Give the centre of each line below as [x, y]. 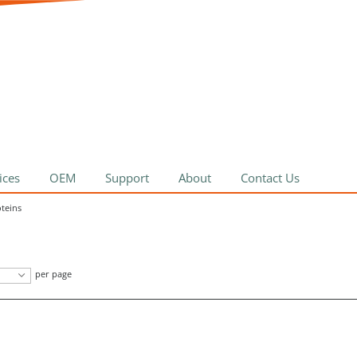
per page [53, 274]
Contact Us [270, 178]
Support [127, 178]
